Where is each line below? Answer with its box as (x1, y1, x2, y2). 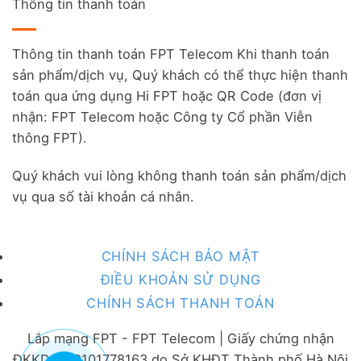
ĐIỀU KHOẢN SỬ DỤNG (100, 271, 261, 288)
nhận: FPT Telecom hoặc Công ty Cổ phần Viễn (12, 109, 313, 126)
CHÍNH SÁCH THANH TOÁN (86, 294, 275, 311)
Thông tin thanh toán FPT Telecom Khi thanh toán (12, 46, 330, 63)
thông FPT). (12, 130, 87, 147)
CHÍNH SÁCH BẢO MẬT (101, 247, 260, 264)
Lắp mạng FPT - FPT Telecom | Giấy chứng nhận (27, 330, 334, 347)
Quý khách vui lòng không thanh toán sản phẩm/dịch (12, 168, 346, 185)
